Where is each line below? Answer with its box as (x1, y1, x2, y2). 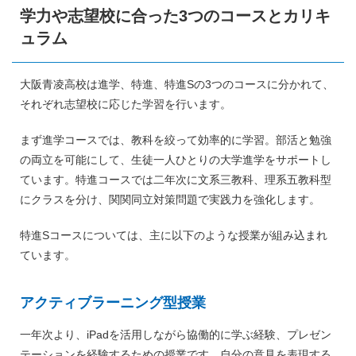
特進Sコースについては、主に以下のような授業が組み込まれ (20, 228, 327, 242)
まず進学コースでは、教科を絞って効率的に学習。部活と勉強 (20, 133, 331, 146)
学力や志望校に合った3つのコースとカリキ (20, 6, 331, 25)
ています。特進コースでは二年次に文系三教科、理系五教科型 (20, 172, 331, 186)
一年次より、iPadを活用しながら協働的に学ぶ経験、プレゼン (20, 327, 331, 341)
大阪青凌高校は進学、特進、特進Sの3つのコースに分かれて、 (20, 77, 334, 91)
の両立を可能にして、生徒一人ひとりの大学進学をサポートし (20, 153, 331, 166)
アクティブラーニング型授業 (20, 294, 206, 311)
